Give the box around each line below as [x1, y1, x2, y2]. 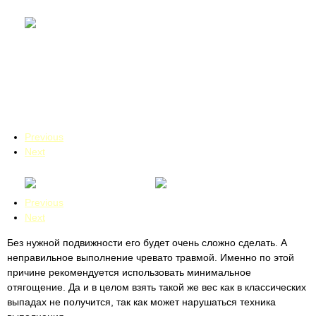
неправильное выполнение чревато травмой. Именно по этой [7, 252, 294, 263]
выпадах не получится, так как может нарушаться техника [7, 296, 276, 308]
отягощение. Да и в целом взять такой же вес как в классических [7, 281, 306, 293]
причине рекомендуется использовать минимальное [7, 267, 251, 278]
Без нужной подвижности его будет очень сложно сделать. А [7, 237, 287, 248]
